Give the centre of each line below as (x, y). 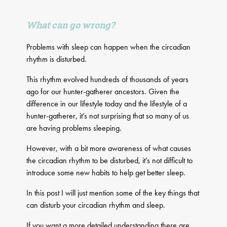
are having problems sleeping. (74, 128)
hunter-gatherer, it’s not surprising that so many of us (108, 116)
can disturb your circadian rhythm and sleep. (96, 205)
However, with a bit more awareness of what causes (109, 148)
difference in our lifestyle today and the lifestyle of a (107, 104)
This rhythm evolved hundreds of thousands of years (108, 80)
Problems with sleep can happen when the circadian (109, 47)
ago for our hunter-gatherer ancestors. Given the (103, 92)
